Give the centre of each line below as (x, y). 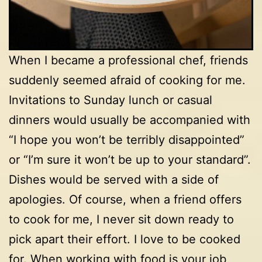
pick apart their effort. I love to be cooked (125, 239)
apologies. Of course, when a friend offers (125, 199)
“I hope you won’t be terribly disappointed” (127, 139)
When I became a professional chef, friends (128, 60)
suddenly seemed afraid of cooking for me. (127, 80)
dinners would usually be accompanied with (130, 120)
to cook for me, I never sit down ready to (121, 219)
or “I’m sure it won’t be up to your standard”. (130, 159)
